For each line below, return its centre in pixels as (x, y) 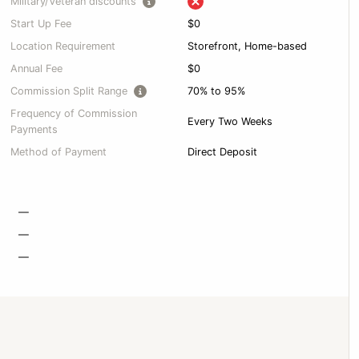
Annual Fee (37, 68)
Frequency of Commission (74, 113)
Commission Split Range (69, 91)
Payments (34, 129)
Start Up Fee (41, 23)
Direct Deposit (222, 152)
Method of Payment (59, 151)
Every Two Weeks (230, 122)
